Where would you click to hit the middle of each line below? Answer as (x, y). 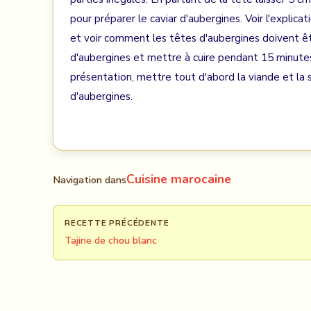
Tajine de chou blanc (111, 241)
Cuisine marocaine (179, 179)
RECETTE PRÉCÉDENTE (117, 223)
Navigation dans (90, 180)
